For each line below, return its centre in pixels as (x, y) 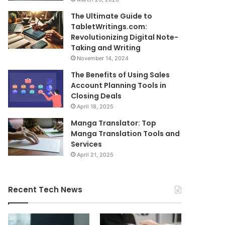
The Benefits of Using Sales (121, 75)
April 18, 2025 (95, 106)
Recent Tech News (45, 190)
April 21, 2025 (95, 155)
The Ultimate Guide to (112, 16)
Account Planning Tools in (119, 85)
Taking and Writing (106, 48)
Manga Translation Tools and (126, 134)
